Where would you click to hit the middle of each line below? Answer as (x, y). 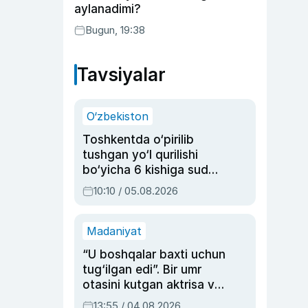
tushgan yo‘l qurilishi (140, 155)
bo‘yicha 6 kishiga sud (145, 170)
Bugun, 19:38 (115, 30)
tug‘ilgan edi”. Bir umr (142, 269)
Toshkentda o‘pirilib (138, 140)
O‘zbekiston (118, 116)
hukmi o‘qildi (117, 185)
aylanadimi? (108, 9)
